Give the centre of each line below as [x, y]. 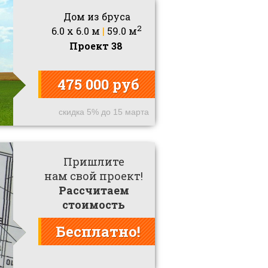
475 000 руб [98, 85]
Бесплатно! [98, 232]
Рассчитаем [94, 191]
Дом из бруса [97, 17]
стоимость [94, 205]
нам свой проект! [94, 176]
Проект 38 [96, 45]
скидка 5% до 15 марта [104, 112]
